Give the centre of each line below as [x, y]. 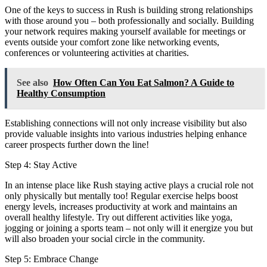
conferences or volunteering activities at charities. [97, 52]
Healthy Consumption [61, 93]
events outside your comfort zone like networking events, [112, 42]
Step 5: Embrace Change [52, 259]
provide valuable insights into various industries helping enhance [126, 133]
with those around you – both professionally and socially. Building [129, 20]
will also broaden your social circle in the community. [105, 238]
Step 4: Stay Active [41, 164]
